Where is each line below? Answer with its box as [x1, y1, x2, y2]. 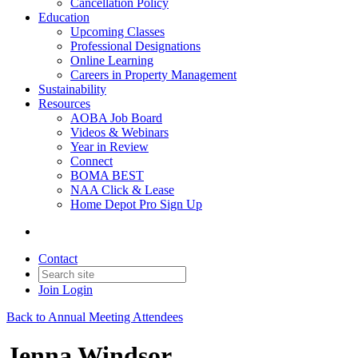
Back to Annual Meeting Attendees [6, 310, 183, 324]
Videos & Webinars [70, 125, 169, 139]
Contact [38, 252, 78, 265]
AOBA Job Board [70, 111, 162, 125]
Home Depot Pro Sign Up [70, 197, 202, 211]
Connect [70, 154, 113, 168]
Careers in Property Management [70, 68, 237, 82]
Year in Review [70, 140, 149, 153]
